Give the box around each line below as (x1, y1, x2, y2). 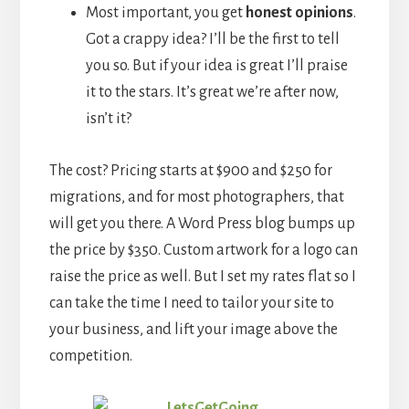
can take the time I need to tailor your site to (48, 295, 334, 312)
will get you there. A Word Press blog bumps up (48, 215, 355, 233)
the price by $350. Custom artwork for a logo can (48, 242, 358, 259)
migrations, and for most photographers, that (48, 189, 344, 206)
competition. (48, 348, 132, 365)
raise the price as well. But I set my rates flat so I (48, 268, 356, 286)
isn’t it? (85, 110, 131, 128)
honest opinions (242, 5, 353, 22)
